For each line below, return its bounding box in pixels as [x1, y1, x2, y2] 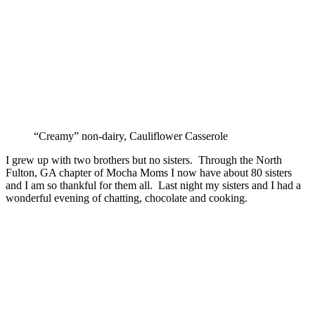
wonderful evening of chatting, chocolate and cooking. [6, 192, 247, 205]
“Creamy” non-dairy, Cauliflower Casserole [34, 130, 228, 143]
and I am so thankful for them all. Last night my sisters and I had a [6, 179, 301, 192]
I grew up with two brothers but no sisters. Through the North [6, 154, 282, 167]
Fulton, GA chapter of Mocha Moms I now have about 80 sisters [6, 167, 292, 179]
